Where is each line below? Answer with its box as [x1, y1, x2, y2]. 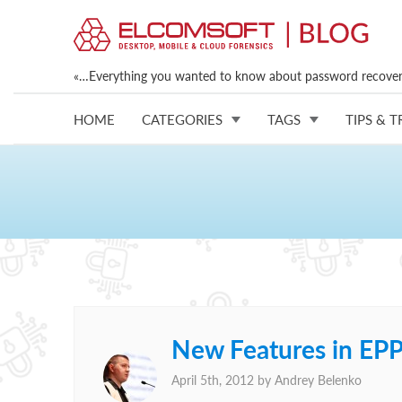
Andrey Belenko [275, 372, 362, 388]
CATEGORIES [142, 110, 223, 127]
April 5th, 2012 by [171, 372, 275, 388]
